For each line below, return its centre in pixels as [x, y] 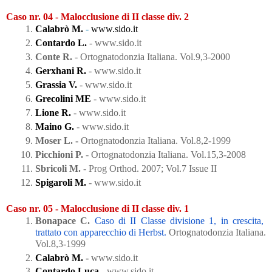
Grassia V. [56, 84]
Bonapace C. [63, 220]
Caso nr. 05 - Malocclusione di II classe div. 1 [97, 208]
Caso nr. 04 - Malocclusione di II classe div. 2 [97, 17]
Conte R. [55, 57]
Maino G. [55, 126]
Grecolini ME [63, 98]
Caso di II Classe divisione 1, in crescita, [179, 220]
